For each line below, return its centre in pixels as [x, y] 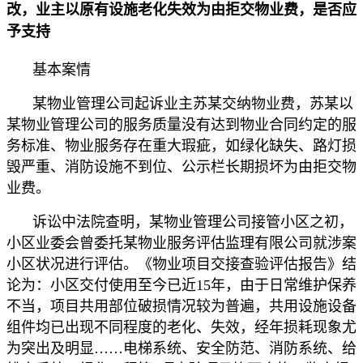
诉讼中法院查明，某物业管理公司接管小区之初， [193, 222]
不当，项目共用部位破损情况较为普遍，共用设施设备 [181, 306]
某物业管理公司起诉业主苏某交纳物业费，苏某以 [193, 103]
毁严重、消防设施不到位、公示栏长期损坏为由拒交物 [181, 167]
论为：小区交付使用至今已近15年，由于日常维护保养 [181, 285]
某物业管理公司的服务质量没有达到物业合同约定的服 [181, 124]
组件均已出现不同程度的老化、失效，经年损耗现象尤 [181, 327]
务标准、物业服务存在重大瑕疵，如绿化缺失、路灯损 [181, 145]
